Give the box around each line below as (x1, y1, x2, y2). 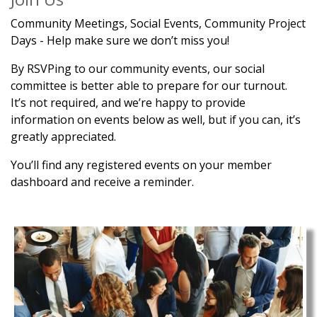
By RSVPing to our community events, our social (11, 61, 265, 76)
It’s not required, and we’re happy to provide (11, 95, 246, 110)
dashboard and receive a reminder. (11, 174, 194, 190)
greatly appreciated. (11, 129, 116, 144)
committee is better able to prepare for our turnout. (11, 78, 290, 93)
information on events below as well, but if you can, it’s (11, 112, 301, 127)
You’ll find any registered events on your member (11, 157, 272, 173)
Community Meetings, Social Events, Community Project (11, 16, 306, 31)
